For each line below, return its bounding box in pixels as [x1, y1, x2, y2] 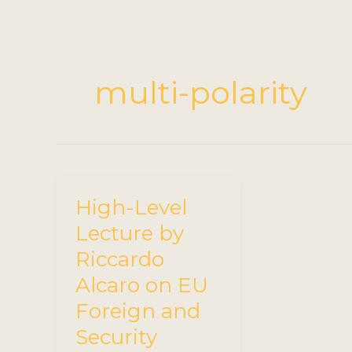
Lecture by [75, 221, 184, 247]
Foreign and [75, 299, 200, 324]
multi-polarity [94, 73, 307, 112]
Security [75, 324, 157, 350]
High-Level [75, 195, 187, 221]
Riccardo [75, 247, 164, 273]
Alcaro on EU [75, 273, 208, 299]
